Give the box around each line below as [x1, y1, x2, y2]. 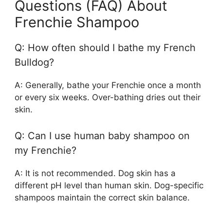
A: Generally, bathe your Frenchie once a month [15, 80, 201, 91]
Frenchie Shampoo [15, 14, 139, 31]
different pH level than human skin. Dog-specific [15, 180, 203, 190]
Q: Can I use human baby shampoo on [15, 129, 190, 142]
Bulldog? [15, 56, 54, 69]
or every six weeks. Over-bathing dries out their [15, 92, 200, 103]
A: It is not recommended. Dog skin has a [15, 168, 176, 178]
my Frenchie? [15, 144, 76, 156]
